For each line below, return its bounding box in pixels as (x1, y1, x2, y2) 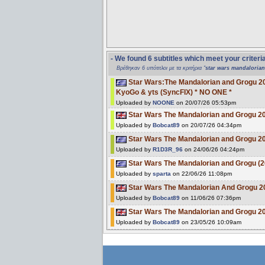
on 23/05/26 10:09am (180, 218, 241, 225)
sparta (153, 170, 171, 177)
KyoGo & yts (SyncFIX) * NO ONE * (116, 88, 232, 96)
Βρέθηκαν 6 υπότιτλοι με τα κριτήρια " (117, 64, 205, 71)
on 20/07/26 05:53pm (174, 99, 236, 106)
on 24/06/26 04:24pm (183, 146, 244, 153)
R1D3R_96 (153, 146, 183, 153)
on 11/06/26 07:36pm (180, 194, 241, 201)
